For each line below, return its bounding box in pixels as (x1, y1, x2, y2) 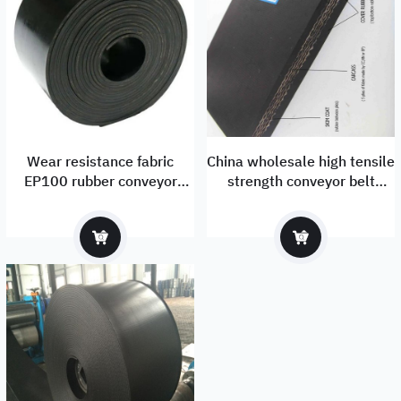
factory (77, 190, 124, 210)
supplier (274, 190, 328, 210)
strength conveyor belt (226, 170, 375, 191)
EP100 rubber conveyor (23, 170, 177, 191)
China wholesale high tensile (207, 150, 395, 171)
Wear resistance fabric (27, 150, 174, 171)
